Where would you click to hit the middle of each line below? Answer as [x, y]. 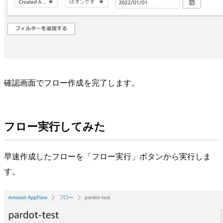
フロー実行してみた [55, 126]
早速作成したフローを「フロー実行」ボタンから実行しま [108, 156]
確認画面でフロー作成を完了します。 [72, 82]
